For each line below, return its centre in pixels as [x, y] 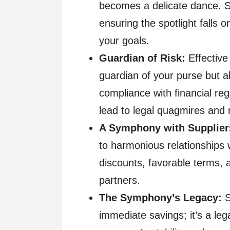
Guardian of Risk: [142, 58]
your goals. [124, 41]
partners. [120, 180]
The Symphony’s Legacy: [162, 198]
